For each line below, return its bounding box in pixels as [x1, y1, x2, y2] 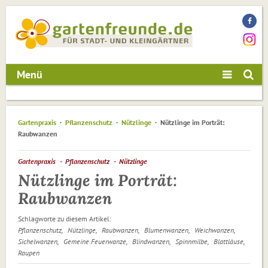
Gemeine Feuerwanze [63, 237, 126, 246]
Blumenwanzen [144, 226, 188, 235]
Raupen [18, 248, 39, 258]
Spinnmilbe [175, 237, 208, 246]
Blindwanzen [132, 237, 169, 246]
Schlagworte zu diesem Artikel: [18, 214, 111, 224]
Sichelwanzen [18, 237, 57, 246]
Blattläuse [214, 237, 243, 246]
